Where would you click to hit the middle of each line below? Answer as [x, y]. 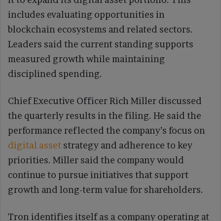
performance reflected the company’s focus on [107, 131]
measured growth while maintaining [86, 59]
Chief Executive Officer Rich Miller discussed [105, 101]
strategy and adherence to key [127, 146]
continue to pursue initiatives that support [98, 175]
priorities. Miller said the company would [96, 160]
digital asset [35, 146]
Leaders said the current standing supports [101, 44]
